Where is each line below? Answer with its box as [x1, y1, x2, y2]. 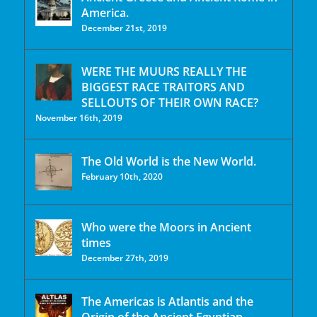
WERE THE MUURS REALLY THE [81, 63, 247, 79]
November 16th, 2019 [35, 111, 122, 124]
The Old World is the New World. [81, 153, 256, 169]
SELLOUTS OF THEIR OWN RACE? [81, 94, 258, 110]
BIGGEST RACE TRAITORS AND [81, 79, 245, 95]
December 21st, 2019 [81, 21, 167, 34]
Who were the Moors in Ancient [81, 219, 251, 235]
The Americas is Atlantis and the [81, 293, 253, 309]
